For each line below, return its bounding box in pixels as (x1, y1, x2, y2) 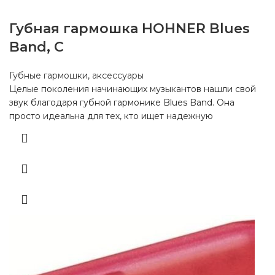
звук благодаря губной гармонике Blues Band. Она (9, 96, 234, 108)
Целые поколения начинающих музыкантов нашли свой (9, 83, 256, 95)
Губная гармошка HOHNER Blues (9, 20, 250, 37)
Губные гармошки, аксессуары (9, 69, 144, 81)
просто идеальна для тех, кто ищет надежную (9, 110, 213, 122)
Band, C (9, 38, 64, 55)
